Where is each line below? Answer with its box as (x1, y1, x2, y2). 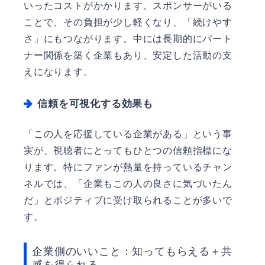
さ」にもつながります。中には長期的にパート (24, 33, 232, 44)
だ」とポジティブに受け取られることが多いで (24, 195, 232, 205)
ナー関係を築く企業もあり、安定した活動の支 (24, 50, 232, 60)
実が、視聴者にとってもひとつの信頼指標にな (24, 145, 232, 156)
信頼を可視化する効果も (37, 98, 154, 109)
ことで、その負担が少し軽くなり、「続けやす (24, 17, 232, 27)
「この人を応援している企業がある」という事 (24, 128, 232, 139)
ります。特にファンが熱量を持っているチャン (24, 161, 232, 172)
